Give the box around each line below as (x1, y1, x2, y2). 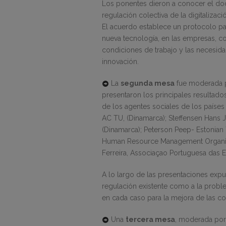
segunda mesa (121, 79, 175, 87)
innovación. (102, 57, 139, 66)
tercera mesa (126, 215, 175, 223)
